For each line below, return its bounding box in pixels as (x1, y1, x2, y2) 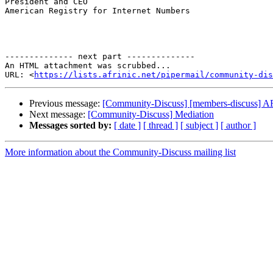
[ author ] (221, 120, 256, 131)
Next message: (29, 109, 88, 120)
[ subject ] (180, 120, 218, 131)
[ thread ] (143, 120, 178, 131)
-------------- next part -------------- (5, 52, 195, 62)
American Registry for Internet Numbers (5, 6, 190, 16)
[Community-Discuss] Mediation (88, 109, 214, 120)
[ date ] (114, 120, 141, 131)
